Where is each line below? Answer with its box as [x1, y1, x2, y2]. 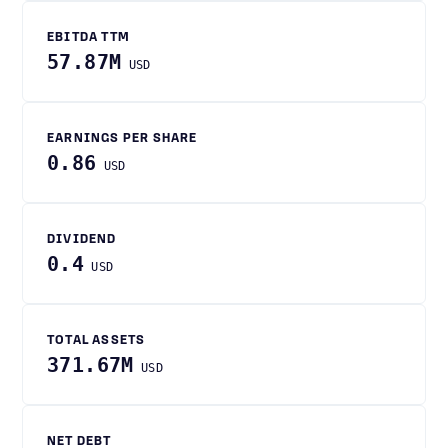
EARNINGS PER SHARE [47, 133, 198, 145]
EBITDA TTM [47, 32, 130, 44]
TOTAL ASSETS [47, 335, 146, 347]
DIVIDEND [47, 234, 117, 246]
